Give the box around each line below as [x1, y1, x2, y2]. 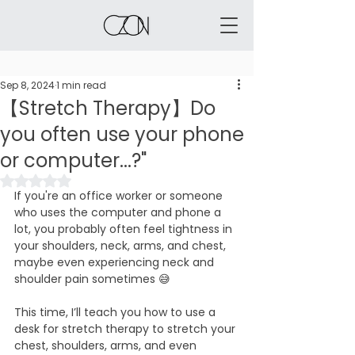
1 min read [56, 78, 106, 92]
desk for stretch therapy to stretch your [14, 321, 239, 337]
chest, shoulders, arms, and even [14, 338, 200, 353]
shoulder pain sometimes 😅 [14, 271, 170, 287]
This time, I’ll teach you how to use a [14, 304, 219, 320]
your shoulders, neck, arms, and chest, [14, 238, 229, 254]
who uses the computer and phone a [14, 204, 224, 220]
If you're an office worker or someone [14, 188, 226, 204]
